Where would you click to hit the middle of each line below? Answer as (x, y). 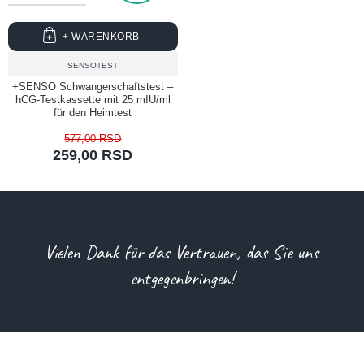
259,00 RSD (93, 155)
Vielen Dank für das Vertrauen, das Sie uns (182, 252)
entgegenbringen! (182, 278)
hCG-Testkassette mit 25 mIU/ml (93, 100)
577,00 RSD (93, 139)
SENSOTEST (93, 65)
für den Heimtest (93, 113)
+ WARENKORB (101, 37)
